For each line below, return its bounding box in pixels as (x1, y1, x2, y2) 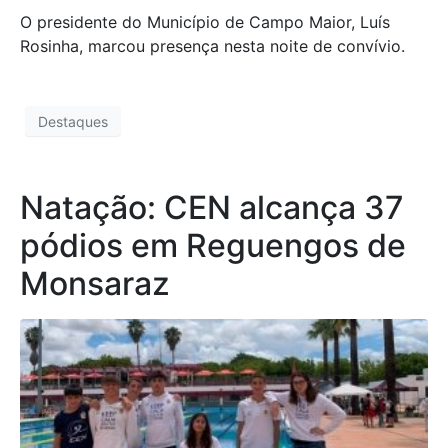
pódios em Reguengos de (20, 226, 406, 266)
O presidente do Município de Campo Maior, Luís (20, 12, 390, 32)
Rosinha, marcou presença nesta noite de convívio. (20, 36, 405, 56)
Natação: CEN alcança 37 (20, 188, 404, 228)
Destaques (38, 112, 108, 130)
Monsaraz (20, 264, 170, 304)
